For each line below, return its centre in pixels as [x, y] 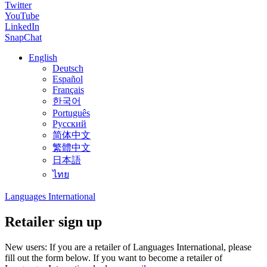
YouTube [22, 15]
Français [68, 89]
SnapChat [23, 37]
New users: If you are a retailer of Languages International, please [128, 247]
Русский [69, 123]
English [43, 57]
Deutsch [68, 68]
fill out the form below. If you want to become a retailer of [114, 257]
